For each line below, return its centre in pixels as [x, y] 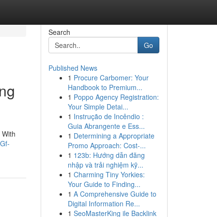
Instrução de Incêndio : [108, 116]
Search [59, 32]
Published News [73, 68]
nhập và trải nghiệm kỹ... [105, 165]
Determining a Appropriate [114, 136]
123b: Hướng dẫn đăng [109, 155]
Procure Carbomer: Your [111, 77]
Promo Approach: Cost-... [107, 145]
